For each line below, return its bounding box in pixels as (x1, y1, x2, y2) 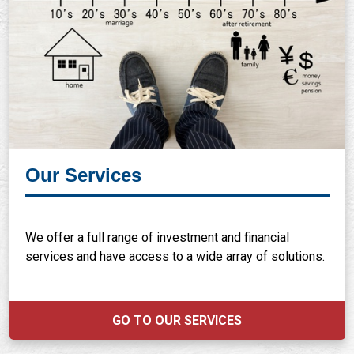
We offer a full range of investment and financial (24, 230, 289, 245)
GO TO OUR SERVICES (112, 313, 242, 328)
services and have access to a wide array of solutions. (24, 249, 325, 264)
